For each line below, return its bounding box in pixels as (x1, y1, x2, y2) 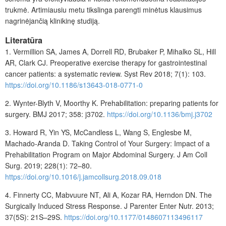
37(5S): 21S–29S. (5, 211, 64, 222)
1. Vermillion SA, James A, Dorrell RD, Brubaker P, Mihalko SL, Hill (5, 46, 216, 56)
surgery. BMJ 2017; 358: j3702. (5, 108, 107, 119)
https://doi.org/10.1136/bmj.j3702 (107, 108, 212, 119)
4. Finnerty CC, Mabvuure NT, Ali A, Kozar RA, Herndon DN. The (5, 189, 212, 200)
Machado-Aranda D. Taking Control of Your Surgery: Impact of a (5, 138, 210, 148)
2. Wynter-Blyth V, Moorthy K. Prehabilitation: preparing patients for (5, 97, 218, 108)
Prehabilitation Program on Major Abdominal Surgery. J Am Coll (5, 149, 207, 159)
